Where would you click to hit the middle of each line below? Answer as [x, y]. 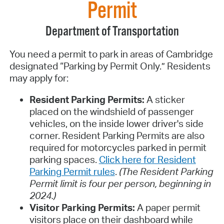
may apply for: [39, 78]
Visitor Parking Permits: [83, 208]
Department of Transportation [112, 32]
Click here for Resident [147, 160]
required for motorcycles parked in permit [118, 148]
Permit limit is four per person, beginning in [120, 184]
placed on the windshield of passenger [111, 112]
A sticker [164, 100]
